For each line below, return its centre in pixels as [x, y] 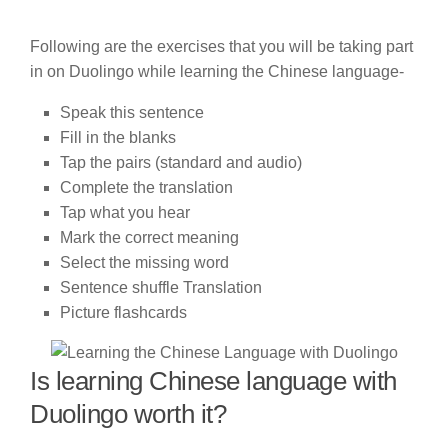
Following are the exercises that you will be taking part [221, 47]
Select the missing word [146, 262]
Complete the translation [148, 187]
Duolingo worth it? [128, 413]
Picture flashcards [125, 312]
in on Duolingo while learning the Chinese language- [217, 72]
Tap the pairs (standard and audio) [181, 162]
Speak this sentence [132, 112]
